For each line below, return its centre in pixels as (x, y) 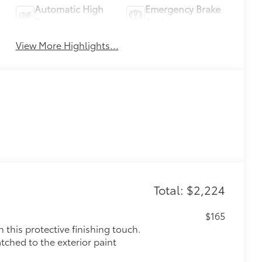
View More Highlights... (67, 44)
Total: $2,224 (190, 189)
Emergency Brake (182, 8)
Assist (158, 21)
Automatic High (69, 8)
